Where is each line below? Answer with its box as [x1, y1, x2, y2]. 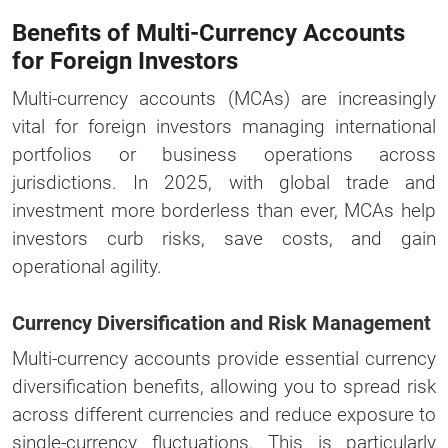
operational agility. [12, 254, 162, 278]
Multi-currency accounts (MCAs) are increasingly [12, 86, 436, 110]
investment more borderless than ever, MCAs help [12, 198, 436, 222]
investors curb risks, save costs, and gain [12, 226, 436, 250]
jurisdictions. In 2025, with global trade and [12, 170, 436, 194]
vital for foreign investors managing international [12, 114, 436, 138]
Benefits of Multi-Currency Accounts [12, 18, 405, 47]
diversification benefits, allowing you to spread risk [12, 374, 436, 398]
